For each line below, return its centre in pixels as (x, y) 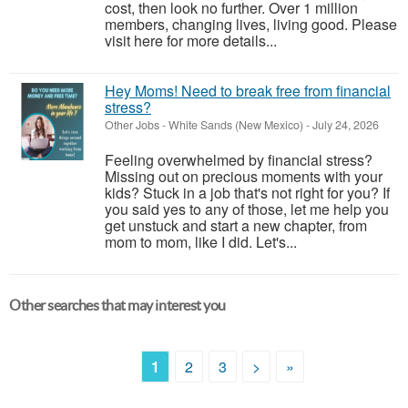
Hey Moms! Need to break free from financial (248, 91)
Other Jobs (132, 125)
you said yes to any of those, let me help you (247, 209)
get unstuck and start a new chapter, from (236, 225)
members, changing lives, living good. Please (251, 24)
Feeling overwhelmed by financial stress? (239, 160)
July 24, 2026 (344, 125)
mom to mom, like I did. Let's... (201, 242)
